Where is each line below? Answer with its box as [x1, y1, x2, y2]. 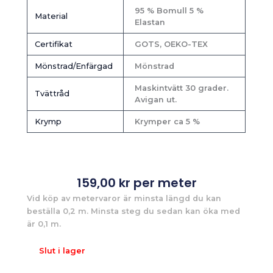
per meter [130, 174, 197, 192]
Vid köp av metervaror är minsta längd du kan [27, 194, 222, 204]
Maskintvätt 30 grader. [134, 83, 229, 93]
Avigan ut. [134, 94, 177, 104]
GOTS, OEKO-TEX [134, 39, 208, 49]
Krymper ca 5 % [134, 116, 200, 126]
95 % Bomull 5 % [134, 5, 204, 15]
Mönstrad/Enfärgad [34, 61, 113, 71]
